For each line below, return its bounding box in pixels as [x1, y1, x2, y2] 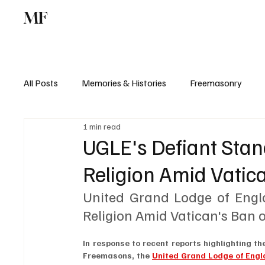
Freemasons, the [83, 250, 153, 261]
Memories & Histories [82, 77, 167, 89]
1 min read [83, 121, 121, 131]
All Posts [24, 77, 59, 89]
